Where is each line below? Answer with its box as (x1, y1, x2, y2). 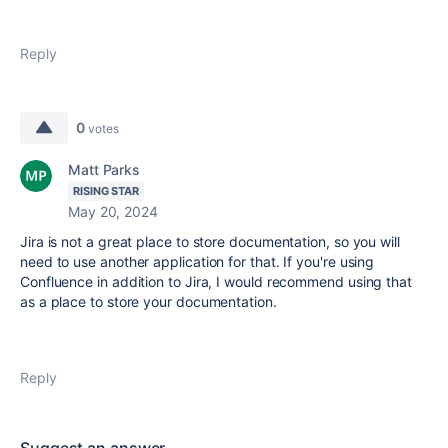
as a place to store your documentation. (20, 293, 277, 310)
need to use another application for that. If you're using (20, 253, 375, 270)
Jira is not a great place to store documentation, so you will (20, 233, 400, 250)
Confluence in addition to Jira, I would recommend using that (20, 273, 412, 290)
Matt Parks (68, 161, 141, 178)
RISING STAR (73, 184, 140, 198)
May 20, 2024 (68, 203, 158, 220)
